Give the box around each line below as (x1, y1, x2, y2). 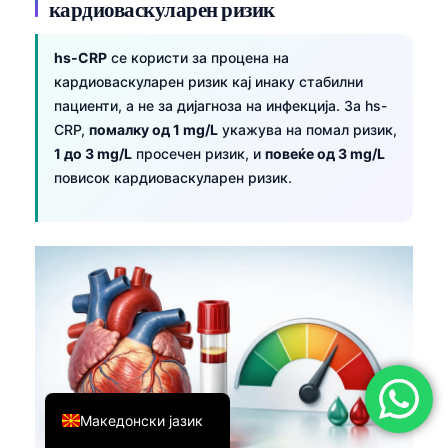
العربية (79, 312, 119, 330)
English (79, 378, 126, 396)
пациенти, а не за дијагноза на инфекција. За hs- (54, 97, 387, 115)
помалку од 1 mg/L (89, 121, 218, 139)
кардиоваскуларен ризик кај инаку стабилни (54, 73, 363, 91)
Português (79, 147, 147, 165)
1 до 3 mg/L (54, 145, 132, 163)
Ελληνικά (79, 114, 142, 132)
